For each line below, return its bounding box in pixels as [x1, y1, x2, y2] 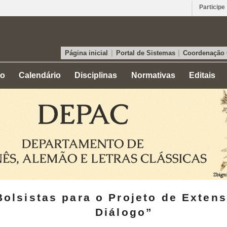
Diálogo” [95, 206, 154, 218]
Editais [188, 71, 215, 80]
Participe [199, 4, 225, 11]
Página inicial [65, 49, 108, 57]
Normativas [131, 71, 175, 80]
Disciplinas [74, 71, 118, 80]
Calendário [19, 71, 61, 80]
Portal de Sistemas [116, 49, 175, 57]
